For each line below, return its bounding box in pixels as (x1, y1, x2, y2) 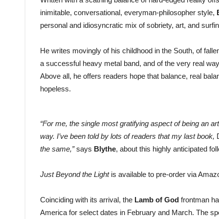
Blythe (94, 145, 116, 153)
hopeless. (40, 85, 73, 93)
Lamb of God (132, 196, 179, 204)
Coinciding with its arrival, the (40, 196, 132, 204)
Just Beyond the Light (40, 170, 109, 179)
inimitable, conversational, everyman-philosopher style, (40, 8, 217, 17)
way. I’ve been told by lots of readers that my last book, (40, 132, 217, 141)
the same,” (40, 145, 74, 153)
